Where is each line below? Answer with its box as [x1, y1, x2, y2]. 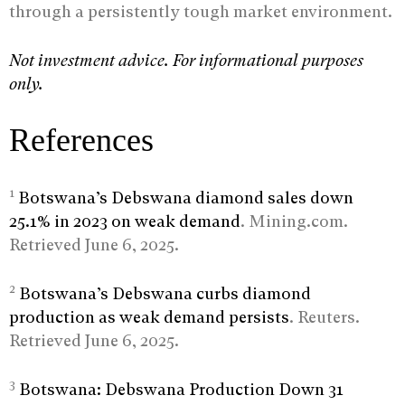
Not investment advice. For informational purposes [9, 50, 363, 70]
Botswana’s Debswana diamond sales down [18, 187, 353, 207]
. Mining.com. [240, 211, 348, 231]
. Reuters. [289, 306, 360, 326]
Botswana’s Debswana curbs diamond [19, 283, 311, 303]
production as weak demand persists [9, 306, 289, 326]
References [9, 121, 154, 158]
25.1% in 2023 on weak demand [9, 211, 240, 231]
